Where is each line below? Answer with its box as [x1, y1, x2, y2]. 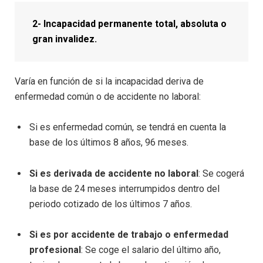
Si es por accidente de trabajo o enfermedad [29, 229, 228, 241]
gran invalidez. [32, 33, 97, 45]
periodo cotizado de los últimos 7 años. [29, 198, 192, 210]
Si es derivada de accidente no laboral [29, 167, 198, 179]
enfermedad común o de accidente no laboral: [15, 90, 201, 102]
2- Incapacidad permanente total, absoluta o [32, 18, 227, 29]
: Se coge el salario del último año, [81, 244, 221, 256]
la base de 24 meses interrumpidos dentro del [29, 183, 220, 194]
